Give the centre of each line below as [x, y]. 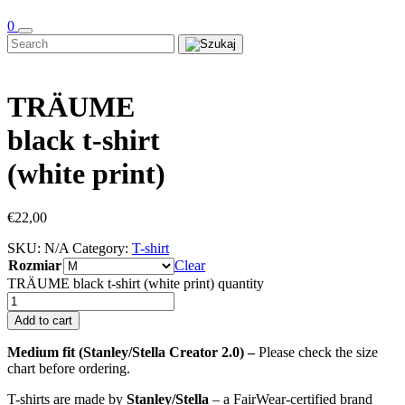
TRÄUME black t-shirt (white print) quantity [136, 284]
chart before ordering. [69, 369]
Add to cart [43, 321]
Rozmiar [35, 266]
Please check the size [318, 353]
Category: [102, 249]
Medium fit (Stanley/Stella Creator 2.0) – [133, 353]
